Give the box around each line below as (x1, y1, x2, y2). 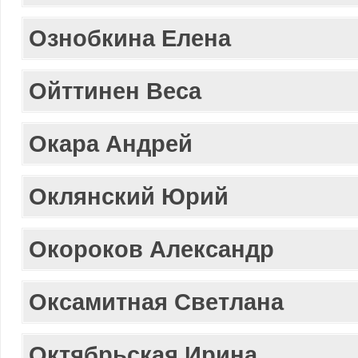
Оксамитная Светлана (29, 288, 284, 315)
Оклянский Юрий (29, 183, 229, 209)
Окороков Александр (29, 236, 274, 262)
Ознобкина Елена (29, 25, 231, 51)
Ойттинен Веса (29, 78, 201, 104)
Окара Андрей (29, 130, 193, 157)
